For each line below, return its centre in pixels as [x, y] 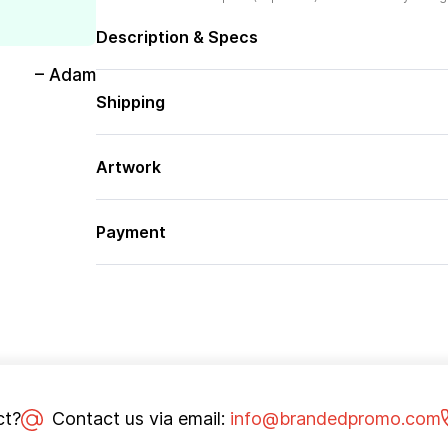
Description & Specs [176, 37]
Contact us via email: [138, 418]
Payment [130, 232]
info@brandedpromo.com [335, 418]
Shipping [130, 102]
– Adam [65, 75]
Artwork [128, 167]
